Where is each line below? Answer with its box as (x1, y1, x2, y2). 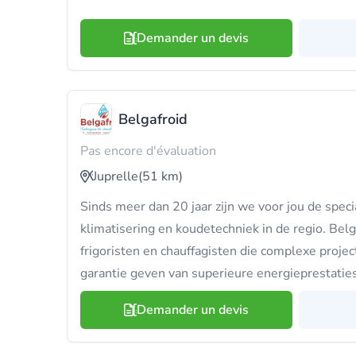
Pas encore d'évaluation (80, 142, 216, 160)
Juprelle (93, 168, 138, 185)
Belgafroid (118, 110, 188, 129)
